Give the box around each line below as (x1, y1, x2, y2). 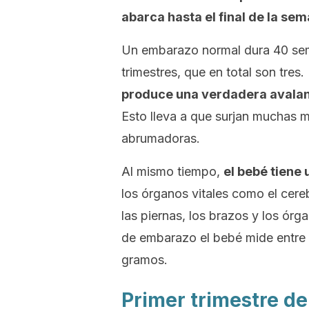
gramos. (121, 252, 168, 267)
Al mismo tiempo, (121, 164, 223, 179)
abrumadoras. (121, 131, 200, 146)
